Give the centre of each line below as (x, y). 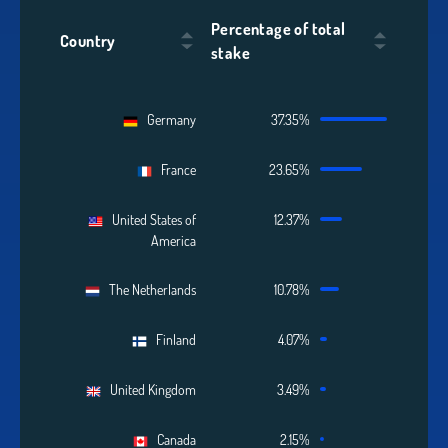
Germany (166, 119)
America (173, 240)
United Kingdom (148, 389)
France (173, 169)
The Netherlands (147, 289)
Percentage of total (278, 29)
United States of (149, 219)
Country (88, 41)
